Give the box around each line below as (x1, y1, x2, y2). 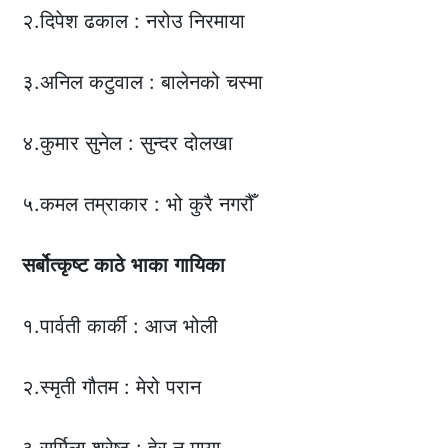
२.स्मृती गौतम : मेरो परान (22, 375, 202, 400)
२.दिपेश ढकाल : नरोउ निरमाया (22, 9, 246, 34)
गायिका (174, 253, 226, 278)
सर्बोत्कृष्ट (22, 253, 89, 278)
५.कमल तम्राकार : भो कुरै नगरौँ (22, 192, 255, 217)
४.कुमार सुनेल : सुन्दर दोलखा (22, 131, 234, 156)
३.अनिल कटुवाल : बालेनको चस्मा (22, 70, 264, 95)
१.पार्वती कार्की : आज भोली (22, 314, 219, 339)
